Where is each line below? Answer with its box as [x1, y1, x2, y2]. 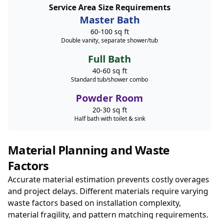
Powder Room [76, 91, 143, 105]
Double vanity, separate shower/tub [61, 36, 158, 44]
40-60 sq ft [92, 66, 127, 75]
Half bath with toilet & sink [74, 114, 145, 123]
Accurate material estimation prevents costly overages [8, 174, 209, 185]
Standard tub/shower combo [71, 75, 148, 84]
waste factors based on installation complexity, [8, 197, 181, 208]
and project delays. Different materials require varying [8, 186, 208, 197]
